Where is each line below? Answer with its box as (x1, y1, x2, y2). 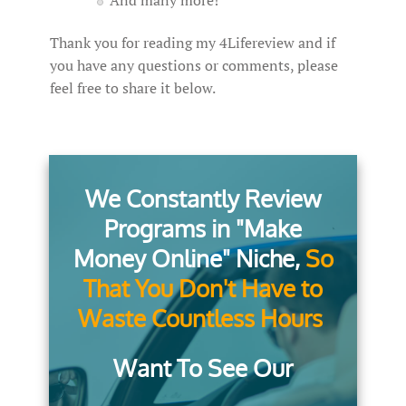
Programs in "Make (104, 213, 302, 244)
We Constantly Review (85, 183, 321, 214)
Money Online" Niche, (72, 243, 305, 274)
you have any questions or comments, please (50, 55, 338, 76)
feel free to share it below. (50, 78, 216, 99)
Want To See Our (113, 353, 293, 383)
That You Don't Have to (83, 273, 323, 304)
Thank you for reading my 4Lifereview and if (50, 33, 335, 53)
